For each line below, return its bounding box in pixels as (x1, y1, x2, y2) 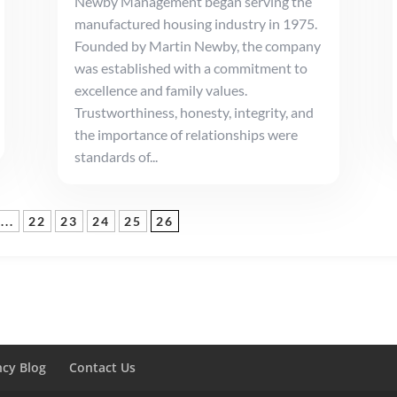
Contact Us (69, 359, 136, 377)
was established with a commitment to (74, 59, 307, 77)
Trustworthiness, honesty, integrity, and (74, 104, 314, 121)
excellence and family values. (74, 82, 247, 99)
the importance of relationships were (74, 126, 298, 144)
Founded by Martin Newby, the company (74, 37, 321, 55)
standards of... (74, 148, 158, 166)
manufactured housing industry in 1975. (74, 15, 317, 33)
